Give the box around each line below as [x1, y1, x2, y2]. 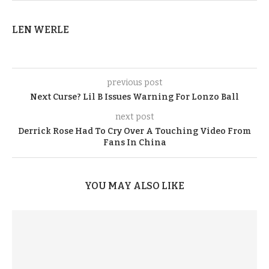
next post [115, 112, 154, 122]
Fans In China [103, 138, 166, 148]
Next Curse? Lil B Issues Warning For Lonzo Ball [30, 92, 239, 102]
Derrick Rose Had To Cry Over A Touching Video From [18, 126, 251, 136]
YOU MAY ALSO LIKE [85, 180, 184, 192]
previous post [106, 77, 163, 88]
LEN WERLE [12, 24, 69, 35]
